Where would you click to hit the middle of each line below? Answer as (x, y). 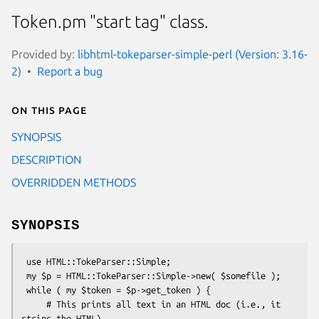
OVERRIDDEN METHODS (74, 182)
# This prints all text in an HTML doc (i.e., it (34, 304)
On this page (49, 109)
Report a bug (70, 71)
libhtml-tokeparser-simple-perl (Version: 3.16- (193, 54)
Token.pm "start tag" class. (110, 22)
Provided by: (45, 54)
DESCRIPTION (46, 159)
